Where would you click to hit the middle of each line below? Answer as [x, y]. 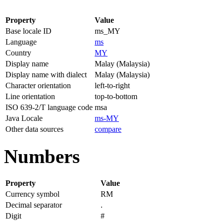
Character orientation [38, 85]
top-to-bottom [116, 96]
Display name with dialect [46, 74]
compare [108, 129]
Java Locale [24, 118]
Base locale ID [28, 31]
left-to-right [112, 85]
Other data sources [34, 129]
